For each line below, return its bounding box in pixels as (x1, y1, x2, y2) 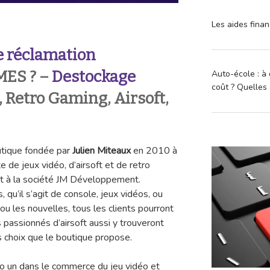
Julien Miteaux (72, 143, 131, 157)
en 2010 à (131, 143, 177, 157)
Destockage (49, 67, 136, 87)
